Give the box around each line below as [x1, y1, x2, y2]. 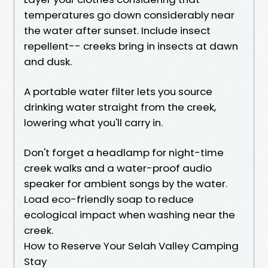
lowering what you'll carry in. [24, 115, 163, 130]
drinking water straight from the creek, [24, 99, 216, 114]
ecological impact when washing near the [24, 207, 235, 222]
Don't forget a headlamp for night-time [24, 145, 224, 160]
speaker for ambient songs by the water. [24, 176, 227, 191]
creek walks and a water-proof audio [24, 160, 212, 175]
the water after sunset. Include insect [24, 23, 211, 38]
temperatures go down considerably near [24, 7, 234, 22]
